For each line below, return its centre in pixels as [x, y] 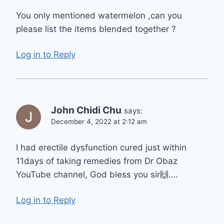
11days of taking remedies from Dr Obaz [97, 161]
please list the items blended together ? [96, 29]
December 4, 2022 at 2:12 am [99, 121]
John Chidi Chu [86, 110]
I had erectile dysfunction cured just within [101, 148]
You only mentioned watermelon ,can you [99, 16]
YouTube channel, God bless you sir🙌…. [97, 175]
